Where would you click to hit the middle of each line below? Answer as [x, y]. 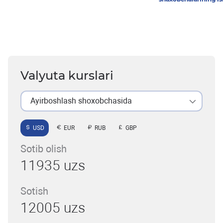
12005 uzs [53, 208]
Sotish [34, 191]
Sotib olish [44, 149]
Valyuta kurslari [67, 76]
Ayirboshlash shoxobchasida [81, 101]
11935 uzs [53, 166]
